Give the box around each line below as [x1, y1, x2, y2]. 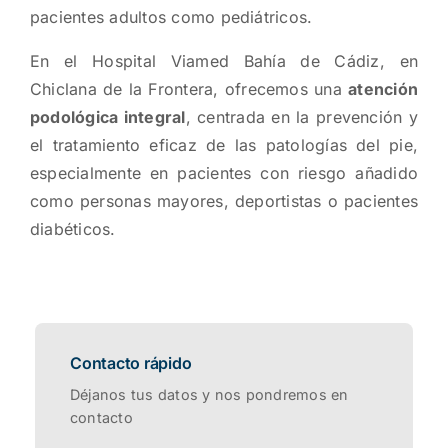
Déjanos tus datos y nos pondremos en [70, 385, 349, 403]
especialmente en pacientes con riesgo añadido [30, 162, 418, 183]
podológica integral [30, 106, 186, 127]
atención [348, 78, 418, 99]
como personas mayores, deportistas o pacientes [30, 190, 418, 211]
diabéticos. [30, 218, 116, 239]
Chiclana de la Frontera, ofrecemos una [30, 78, 349, 99]
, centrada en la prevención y [185, 106, 418, 127]
